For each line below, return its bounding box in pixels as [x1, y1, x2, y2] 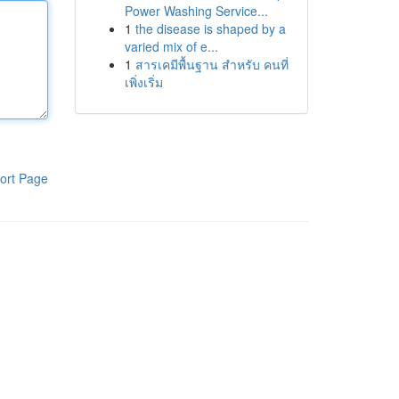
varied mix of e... [124, 37, 218, 55]
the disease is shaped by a [134, 20, 286, 37]
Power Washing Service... [124, 2, 268, 20]
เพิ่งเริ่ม [124, 73, 163, 91]
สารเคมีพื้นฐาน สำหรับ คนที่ [134, 55, 289, 73]
